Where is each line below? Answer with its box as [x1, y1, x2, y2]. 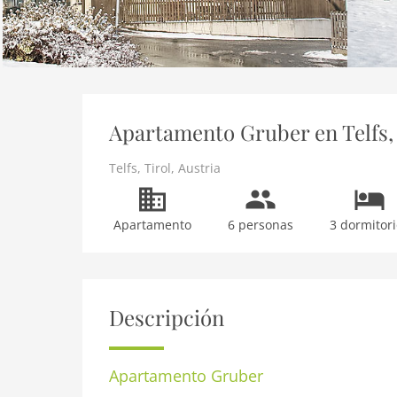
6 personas [228, 216, 294, 233]
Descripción [109, 303, 224, 331]
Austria [178, 160, 221, 176]
